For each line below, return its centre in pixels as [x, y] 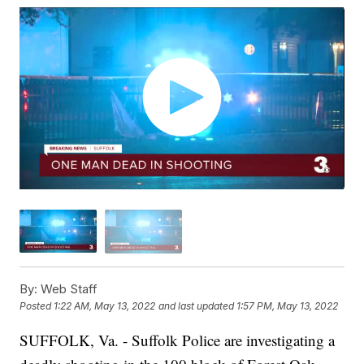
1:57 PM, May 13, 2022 [288, 305]
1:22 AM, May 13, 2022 [105, 305]
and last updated [197, 305]
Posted [37, 305]
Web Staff [68, 288]
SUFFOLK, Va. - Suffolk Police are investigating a [178, 340]
